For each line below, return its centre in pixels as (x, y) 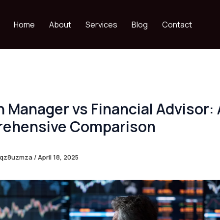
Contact (177, 25)
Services (101, 25)
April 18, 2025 (58, 157)
